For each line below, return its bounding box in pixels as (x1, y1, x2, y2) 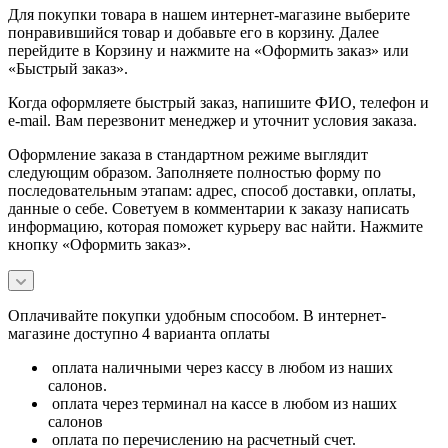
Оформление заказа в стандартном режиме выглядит (8, 145, 368, 163)
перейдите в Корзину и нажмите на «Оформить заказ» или (8, 41, 409, 59)
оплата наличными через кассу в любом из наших (48, 358, 393, 376)
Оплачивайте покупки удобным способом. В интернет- (8, 306, 386, 324)
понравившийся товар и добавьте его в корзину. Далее (8, 23, 379, 41)
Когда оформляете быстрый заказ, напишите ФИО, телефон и (8, 93, 429, 111)
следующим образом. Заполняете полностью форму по (8, 163, 381, 181)
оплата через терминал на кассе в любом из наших (48, 394, 397, 412)
